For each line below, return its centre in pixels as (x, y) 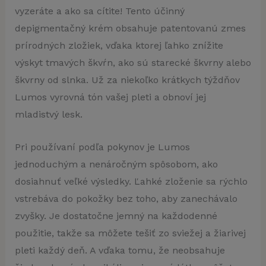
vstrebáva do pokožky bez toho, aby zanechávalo (126, 198)
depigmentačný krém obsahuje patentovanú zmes (130, 28)
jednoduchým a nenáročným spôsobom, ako (116, 164)
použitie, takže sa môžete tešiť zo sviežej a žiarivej (130, 233)
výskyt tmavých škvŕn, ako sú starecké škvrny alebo (133, 62)
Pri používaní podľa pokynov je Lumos (102, 147)
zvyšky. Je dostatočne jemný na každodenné (116, 216)
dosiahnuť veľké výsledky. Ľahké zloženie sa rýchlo (131, 181)
